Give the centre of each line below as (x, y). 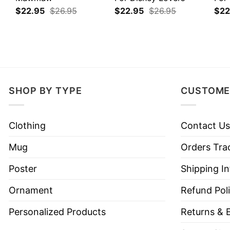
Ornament (31, 190)
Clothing (27, 125)
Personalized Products (57, 212)
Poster (23, 168)
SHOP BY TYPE (45, 90)
